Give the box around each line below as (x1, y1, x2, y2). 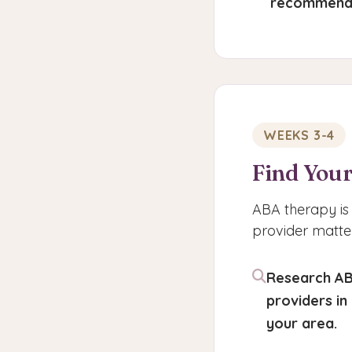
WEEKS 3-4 (263, 127, 335, 143)
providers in (266, 291, 347, 310)
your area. (266, 314, 337, 332)
